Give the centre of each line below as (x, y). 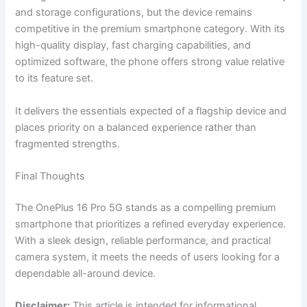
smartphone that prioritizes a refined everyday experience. (151, 224)
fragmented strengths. (68, 144)
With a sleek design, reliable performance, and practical (143, 241)
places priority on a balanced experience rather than (136, 127)
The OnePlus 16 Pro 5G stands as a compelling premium (146, 208)
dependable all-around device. (86, 273)
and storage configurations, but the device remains (134, 13)
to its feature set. (54, 78)
